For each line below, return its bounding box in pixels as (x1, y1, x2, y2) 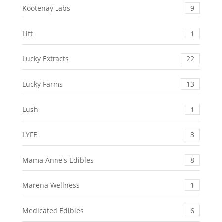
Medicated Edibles (22, 206, 84, 216)
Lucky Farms (22, 79, 63, 89)
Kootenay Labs (22, 3, 70, 13)
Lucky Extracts (22, 54, 69, 64)
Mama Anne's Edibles (22, 155, 94, 165)
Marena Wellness (22, 180, 80, 190)
